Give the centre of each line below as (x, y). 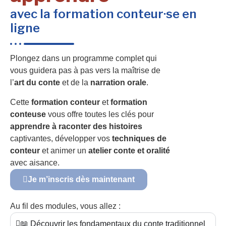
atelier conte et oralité (129, 150)
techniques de (139, 138)
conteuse (28, 114)
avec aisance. (35, 162)
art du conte (37, 82)
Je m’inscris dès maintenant (81, 179)
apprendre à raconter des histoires (76, 126)
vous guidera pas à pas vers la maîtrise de (85, 70)
